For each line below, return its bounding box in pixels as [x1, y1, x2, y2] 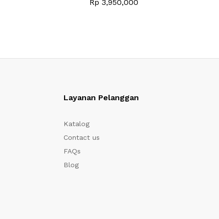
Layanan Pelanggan [64, 92, 139, 102]
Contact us [64, 133, 100, 141]
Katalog [64, 119, 90, 128]
